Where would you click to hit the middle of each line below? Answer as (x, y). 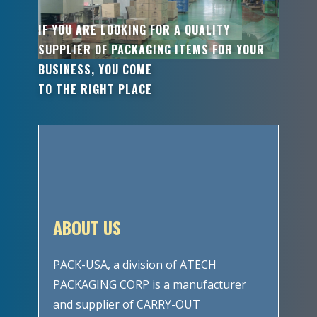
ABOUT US (87, 227)
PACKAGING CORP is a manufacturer (150, 284)
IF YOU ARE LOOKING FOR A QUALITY (134, 30)
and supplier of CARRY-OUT (127, 304)
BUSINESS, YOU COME (97, 69)
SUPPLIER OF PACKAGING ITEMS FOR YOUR (151, 50)
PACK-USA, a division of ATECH (135, 265)
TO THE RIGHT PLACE (95, 89)
